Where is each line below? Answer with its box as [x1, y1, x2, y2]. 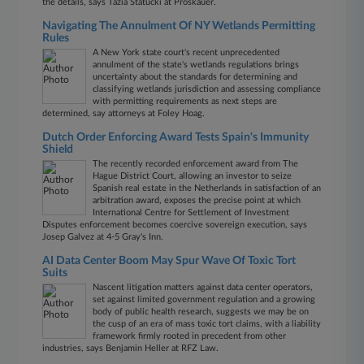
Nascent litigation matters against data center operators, [93, 283, 314, 292]
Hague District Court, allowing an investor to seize [93, 171, 292, 180]
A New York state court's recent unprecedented [93, 48, 280, 57]
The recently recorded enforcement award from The [93, 159, 299, 168]
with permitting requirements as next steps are [93, 97, 278, 106]
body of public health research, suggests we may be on [93, 307, 310, 316]
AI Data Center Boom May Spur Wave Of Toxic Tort [42, 255, 297, 266]
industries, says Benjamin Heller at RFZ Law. [42, 344, 219, 353]
